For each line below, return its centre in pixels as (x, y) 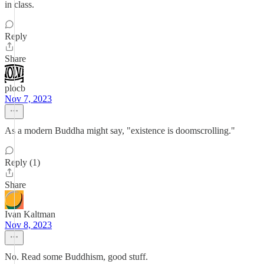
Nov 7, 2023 (28, 99)
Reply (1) (22, 162)
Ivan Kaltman (30, 214)
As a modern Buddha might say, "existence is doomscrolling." (120, 131)
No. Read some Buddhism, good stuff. (76, 257)
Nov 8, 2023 (28, 225)
